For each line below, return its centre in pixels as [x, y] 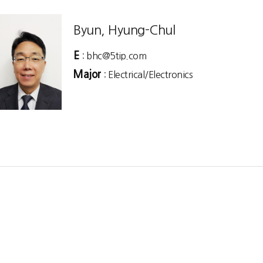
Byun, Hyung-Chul [124, 30]
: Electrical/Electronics [147, 75]
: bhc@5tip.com [113, 56]
